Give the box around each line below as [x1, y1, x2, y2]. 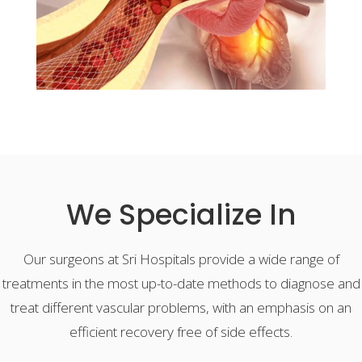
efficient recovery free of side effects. [69, 322, 293, 341]
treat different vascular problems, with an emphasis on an [11, 298, 351, 317]
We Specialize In [66, 195, 296, 234]
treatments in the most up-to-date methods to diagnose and [2, 274, 360, 293]
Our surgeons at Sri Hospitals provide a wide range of [23, 250, 339, 268]
